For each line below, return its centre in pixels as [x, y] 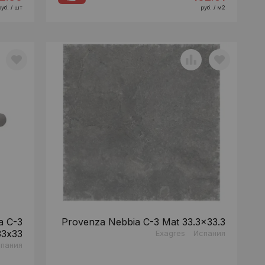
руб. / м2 [213, 8]
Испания [209, 233]
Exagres [170, 233]
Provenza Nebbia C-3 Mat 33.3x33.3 [143, 222]
